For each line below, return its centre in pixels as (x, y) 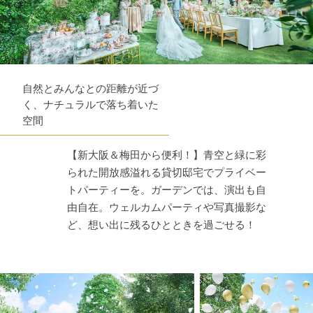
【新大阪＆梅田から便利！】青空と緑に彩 (167, 155)
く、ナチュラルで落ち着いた (90, 105)
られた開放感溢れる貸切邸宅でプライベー (167, 173)
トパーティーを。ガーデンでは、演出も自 (167, 190)
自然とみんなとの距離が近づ (90, 89)
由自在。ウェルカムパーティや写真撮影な (167, 208)
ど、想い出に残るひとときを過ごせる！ (161, 225)
